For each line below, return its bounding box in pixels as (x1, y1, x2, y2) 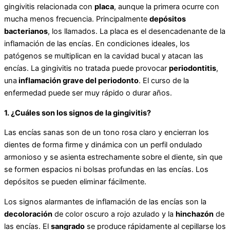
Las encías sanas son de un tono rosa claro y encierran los (4, 128, 209, 138)
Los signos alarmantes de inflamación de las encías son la (4, 197, 206, 206)
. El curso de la (139, 76, 189, 86)
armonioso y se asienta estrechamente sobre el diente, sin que (4, 152, 222, 162)
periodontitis (169, 64, 216, 73)
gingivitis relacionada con (4, 2, 94, 12)
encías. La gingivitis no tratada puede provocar (4, 64, 169, 73)
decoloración (4, 209, 52, 219)
